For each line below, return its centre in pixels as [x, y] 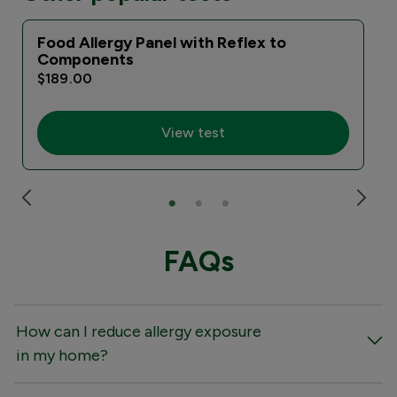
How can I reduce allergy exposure [139, 331]
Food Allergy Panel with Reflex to [162, 42]
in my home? [62, 355]
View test [193, 132]
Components [86, 59]
